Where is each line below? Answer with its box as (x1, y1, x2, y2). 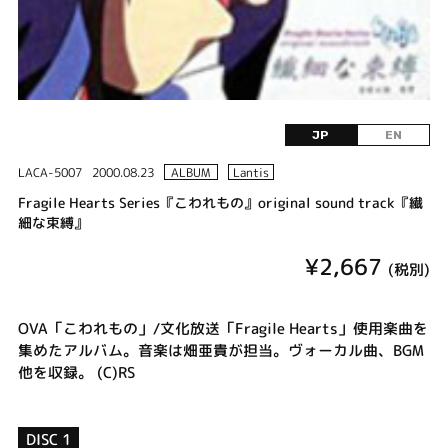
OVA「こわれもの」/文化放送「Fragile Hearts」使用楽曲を (17, 317, 428, 339)
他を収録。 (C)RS (17, 361, 135, 383)
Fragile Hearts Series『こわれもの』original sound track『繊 (17, 192, 423, 212)
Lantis (232, 164, 269, 182)
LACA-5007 (17, 164, 82, 182)
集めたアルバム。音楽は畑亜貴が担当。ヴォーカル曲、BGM (17, 339, 424, 361)
